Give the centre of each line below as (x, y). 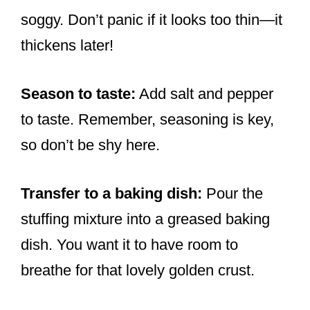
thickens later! (67, 46)
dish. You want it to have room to (129, 245)
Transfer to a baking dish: (111, 194)
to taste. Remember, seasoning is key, (147, 120)
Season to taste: (78, 94)
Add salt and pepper (204, 94)
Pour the (232, 194)
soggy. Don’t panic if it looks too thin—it (152, 20)
